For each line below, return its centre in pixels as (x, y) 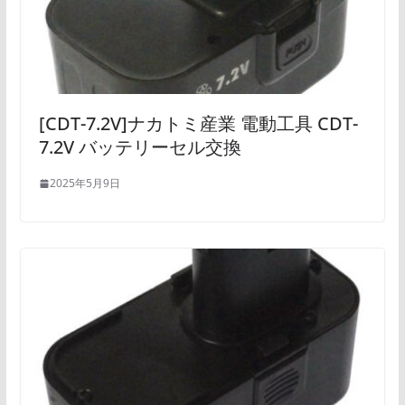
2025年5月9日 (85, 184)
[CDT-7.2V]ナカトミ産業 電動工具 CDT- (198, 124)
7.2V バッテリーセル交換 (140, 147)
